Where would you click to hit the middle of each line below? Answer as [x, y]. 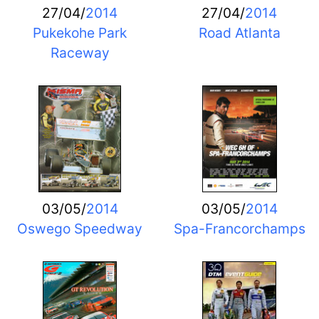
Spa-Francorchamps [239, 229]
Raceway [80, 52]
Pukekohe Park [80, 32]
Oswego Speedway [80, 229]
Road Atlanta [239, 32]
